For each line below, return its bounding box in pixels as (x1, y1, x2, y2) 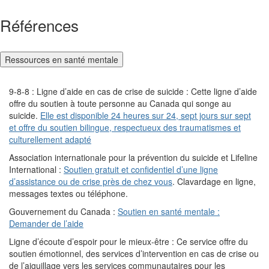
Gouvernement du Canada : (9, 205, 115, 218)
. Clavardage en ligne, (172, 175, 256, 188)
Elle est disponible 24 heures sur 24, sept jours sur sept (40, 109, 251, 122)
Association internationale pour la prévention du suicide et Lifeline (9, 151, 258, 164)
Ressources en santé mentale (5, 53, 118, 66)
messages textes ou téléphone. (9, 187, 128, 200)
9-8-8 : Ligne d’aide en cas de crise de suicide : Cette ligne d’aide (9, 85, 257, 98)
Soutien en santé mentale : (118, 205, 220, 218)
